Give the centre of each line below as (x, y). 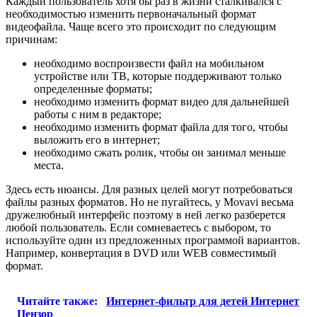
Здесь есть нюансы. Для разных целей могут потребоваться (149, 189)
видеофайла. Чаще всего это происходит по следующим (141, 26)
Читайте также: (59, 301)
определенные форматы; (93, 88)
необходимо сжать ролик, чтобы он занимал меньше (160, 152)
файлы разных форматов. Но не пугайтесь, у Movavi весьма (150, 202)
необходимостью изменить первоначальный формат (131, 13)
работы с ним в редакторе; (98, 114)
